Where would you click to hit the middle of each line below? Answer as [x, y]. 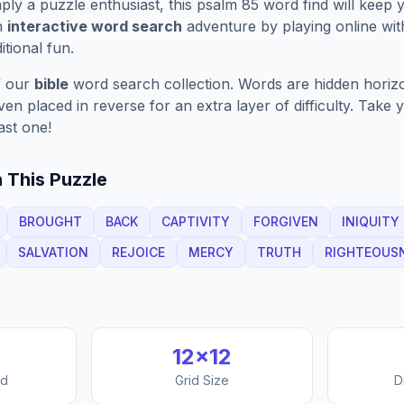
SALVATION [53, 252]
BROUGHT [50, 221]
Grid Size [202, 380]
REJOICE [138, 252]
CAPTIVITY [196, 221]
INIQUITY [371, 221]
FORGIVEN [286, 221]
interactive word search [95, 26]
